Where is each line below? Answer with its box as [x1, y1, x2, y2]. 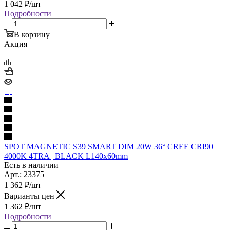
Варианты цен [4, 191, 56, 200]
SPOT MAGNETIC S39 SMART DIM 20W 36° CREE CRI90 [4, 142, 213, 151]
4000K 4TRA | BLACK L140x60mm [4, 151, 128, 160]
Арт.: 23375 [4, 169, 44, 179]
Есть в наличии [4, 160, 59, 169]
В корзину [14, 30, 50, 39]
